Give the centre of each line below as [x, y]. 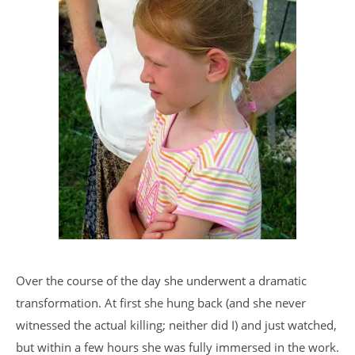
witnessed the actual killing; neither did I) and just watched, [176, 325]
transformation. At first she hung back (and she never [161, 303]
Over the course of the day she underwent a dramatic [161, 281]
